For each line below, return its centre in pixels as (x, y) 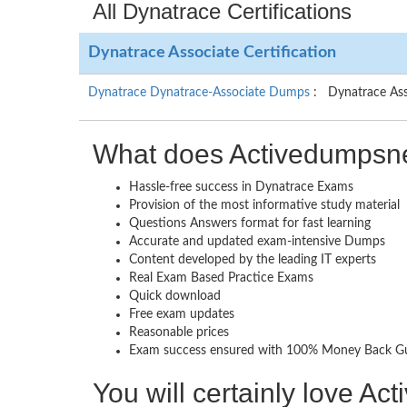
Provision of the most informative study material (264, 205)
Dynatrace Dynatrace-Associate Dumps (201, 92)
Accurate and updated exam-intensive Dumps (257, 241)
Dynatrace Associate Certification (212, 52)
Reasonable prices (179, 332)
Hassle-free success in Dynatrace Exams (241, 187)
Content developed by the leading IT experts (253, 259)
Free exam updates (182, 314)
